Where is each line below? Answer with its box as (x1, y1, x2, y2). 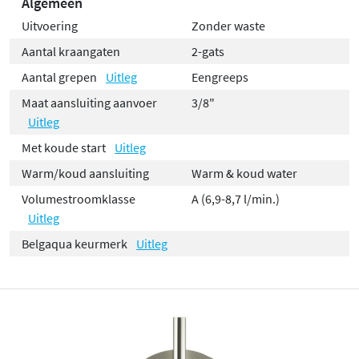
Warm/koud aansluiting (22, 164, 149, 181)
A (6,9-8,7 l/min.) (192, 190, 280, 207)
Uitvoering (22, 17, 78, 34)
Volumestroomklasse (22, 190, 135, 207)
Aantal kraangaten (22, 42, 120, 59)
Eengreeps (192, 68, 248, 85)
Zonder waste (192, 17, 265, 34)
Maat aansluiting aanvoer (22, 94, 157, 111)
